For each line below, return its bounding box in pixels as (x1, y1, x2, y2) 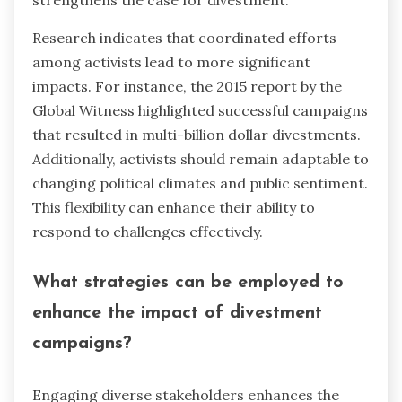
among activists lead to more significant (32, 52, 310, 71)
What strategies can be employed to (32, 274, 344, 293)
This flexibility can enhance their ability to (32, 197, 315, 216)
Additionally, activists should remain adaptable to (32, 149, 369, 168)
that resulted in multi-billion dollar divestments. (32, 125, 361, 144)
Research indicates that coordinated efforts (32, 28, 336, 47)
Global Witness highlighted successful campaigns (32, 100, 368, 119)
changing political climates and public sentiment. (32, 173, 368, 192)
